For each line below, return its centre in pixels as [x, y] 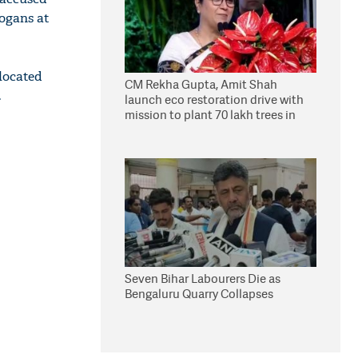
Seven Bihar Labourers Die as [203, 278]
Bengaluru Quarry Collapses [199, 294]
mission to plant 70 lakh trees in [210, 115]
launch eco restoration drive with [214, 99]
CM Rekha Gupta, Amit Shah [201, 84]
